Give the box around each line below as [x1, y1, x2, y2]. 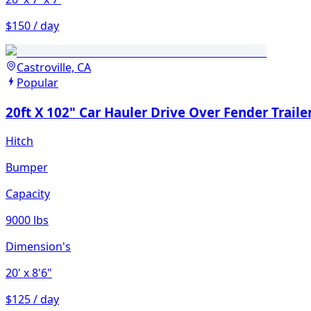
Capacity [6, 186, 50, 202]
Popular [17, 74, 58, 90]
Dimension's [6, 239, 71, 255]
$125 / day [6, 292, 59, 308]
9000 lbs [6, 212, 49, 228]
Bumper [6, 160, 48, 176]
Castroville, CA [17, 59, 91, 75]
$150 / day [6, 17, 59, 33]
